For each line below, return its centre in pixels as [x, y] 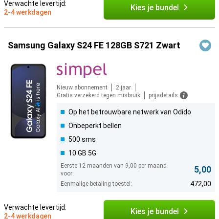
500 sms [82, 140]
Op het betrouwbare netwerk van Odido [130, 112]
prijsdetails [163, 96]
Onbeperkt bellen [95, 126]
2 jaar [123, 88]
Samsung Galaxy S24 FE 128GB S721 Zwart [94, 45]
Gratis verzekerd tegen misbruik [99, 96]
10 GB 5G [82, 153]
